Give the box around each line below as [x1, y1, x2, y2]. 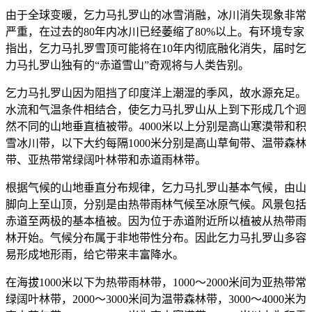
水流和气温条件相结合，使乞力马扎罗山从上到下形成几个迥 [6, 103, 306, 116]
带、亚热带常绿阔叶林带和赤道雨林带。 [6, 153, 206, 166]
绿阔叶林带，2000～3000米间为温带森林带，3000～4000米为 [6, 292, 306, 305]
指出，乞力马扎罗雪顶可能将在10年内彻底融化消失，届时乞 [6, 42, 306, 54]
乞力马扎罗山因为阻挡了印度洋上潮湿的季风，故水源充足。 [6, 86, 306, 99]
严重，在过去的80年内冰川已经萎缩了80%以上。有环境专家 [6, 25, 304, 38]
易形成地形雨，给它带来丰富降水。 [6, 248, 184, 260]
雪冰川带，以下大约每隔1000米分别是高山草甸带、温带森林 [6, 136, 306, 149]
